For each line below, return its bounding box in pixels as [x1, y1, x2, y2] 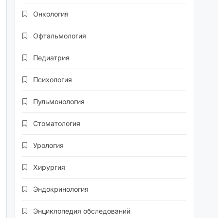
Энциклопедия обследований [33, 207, 131, 216]
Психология [33, 75, 73, 84]
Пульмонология [33, 97, 85, 106]
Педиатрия [33, 54, 70, 62]
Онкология [33, 10, 69, 18]
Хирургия [33, 163, 66, 172]
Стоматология [33, 119, 81, 128]
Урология [33, 141, 64, 150]
